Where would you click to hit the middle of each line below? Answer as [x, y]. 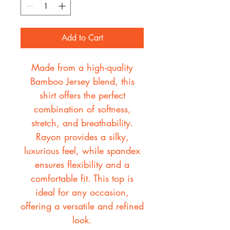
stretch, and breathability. [82, 123]
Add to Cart [82, 38]
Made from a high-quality [82, 68]
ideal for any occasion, [82, 192]
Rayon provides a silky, [82, 137]
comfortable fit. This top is [82, 178]
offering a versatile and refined [82, 206]
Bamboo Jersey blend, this [82, 81]
